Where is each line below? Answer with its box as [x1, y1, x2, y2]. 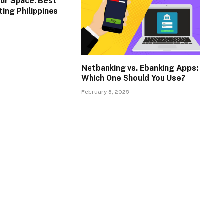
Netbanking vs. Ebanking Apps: [81, 63, 198, 73]
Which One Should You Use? [81, 73, 185, 83]
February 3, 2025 [81, 89, 129, 96]
